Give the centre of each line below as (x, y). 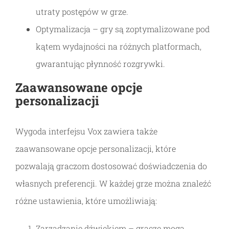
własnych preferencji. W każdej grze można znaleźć (113, 183)
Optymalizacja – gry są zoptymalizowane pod (123, 29)
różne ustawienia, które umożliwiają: (86, 201)
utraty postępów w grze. (82, 12)
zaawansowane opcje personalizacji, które (96, 148)
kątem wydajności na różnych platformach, (119, 46)
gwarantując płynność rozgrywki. (100, 64)
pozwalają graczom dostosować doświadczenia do (111, 166)
